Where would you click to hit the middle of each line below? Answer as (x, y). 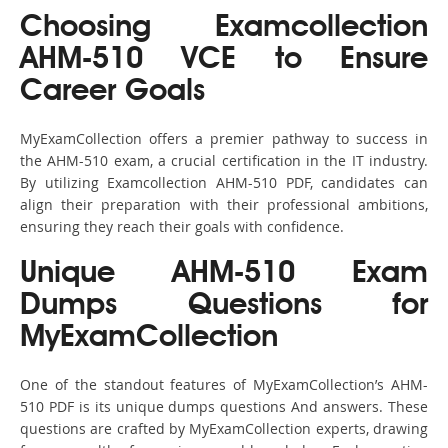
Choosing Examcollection (224, 28)
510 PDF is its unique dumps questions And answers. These (224, 407)
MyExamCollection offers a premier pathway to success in (224, 139)
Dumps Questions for (224, 306)
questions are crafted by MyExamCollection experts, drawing (224, 429)
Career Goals (112, 92)
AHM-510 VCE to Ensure (224, 60)
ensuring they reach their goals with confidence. (182, 227)
